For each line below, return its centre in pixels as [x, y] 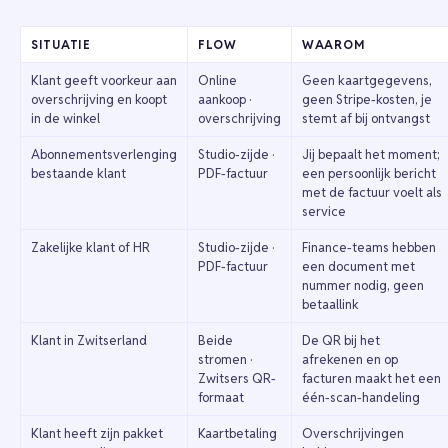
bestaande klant [78, 174]
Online [217, 81]
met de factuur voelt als [372, 193]
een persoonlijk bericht [369, 174]
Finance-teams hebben [369, 248]
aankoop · [224, 100]
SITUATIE [61, 45]
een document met [358, 267]
